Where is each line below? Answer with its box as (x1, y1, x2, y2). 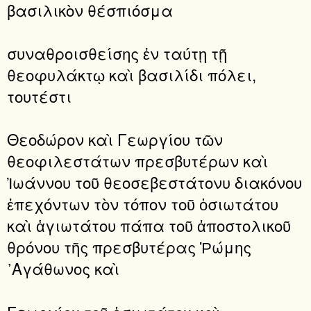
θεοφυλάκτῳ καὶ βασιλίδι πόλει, (7, 62, 256, 85)
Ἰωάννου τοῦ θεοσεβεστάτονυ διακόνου (7, 171, 302, 194)
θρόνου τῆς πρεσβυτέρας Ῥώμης (7, 235, 251, 258)
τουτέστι (7, 84, 72, 107)
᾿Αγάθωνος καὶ (7, 257, 119, 280)
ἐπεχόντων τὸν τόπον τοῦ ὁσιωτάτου (7, 192, 278, 215)
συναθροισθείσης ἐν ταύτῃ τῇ (7, 41, 227, 64)
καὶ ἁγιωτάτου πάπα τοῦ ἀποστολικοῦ (7, 214, 291, 237)
